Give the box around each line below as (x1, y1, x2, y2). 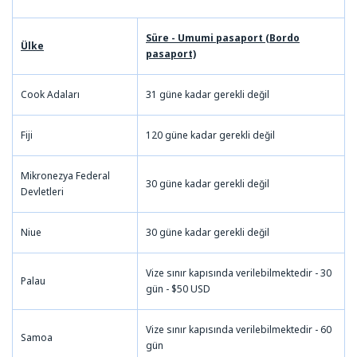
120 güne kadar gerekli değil (146, 127, 275, 142)
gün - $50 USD (146, 281, 210, 296)
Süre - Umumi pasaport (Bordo (146, 30, 300, 45)
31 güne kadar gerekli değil (146, 87, 269, 101)
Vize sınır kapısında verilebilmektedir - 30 (146, 265, 331, 280)
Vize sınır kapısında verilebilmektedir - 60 (146, 322, 331, 336)
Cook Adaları (21, 87, 80, 101)
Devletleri (21, 184, 64, 198)
